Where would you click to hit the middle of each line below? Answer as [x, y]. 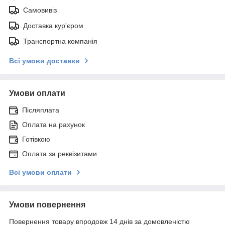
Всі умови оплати [40, 172]
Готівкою [36, 139]
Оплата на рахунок [53, 124]
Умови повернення [47, 204]
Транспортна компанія [60, 41]
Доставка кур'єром [53, 25]
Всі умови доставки [44, 61]
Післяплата [41, 110]
